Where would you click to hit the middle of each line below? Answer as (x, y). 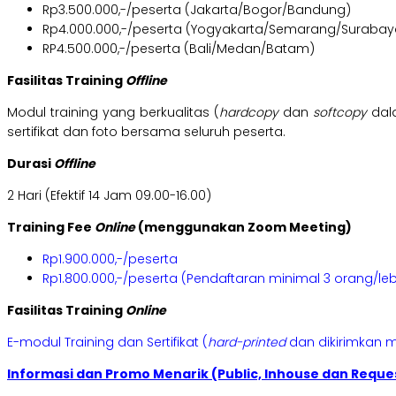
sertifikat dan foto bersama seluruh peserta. (146, 132)
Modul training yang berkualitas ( (113, 113)
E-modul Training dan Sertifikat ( (107, 343)
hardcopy (249, 113)
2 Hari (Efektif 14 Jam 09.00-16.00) (109, 196)
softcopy (342, 113)
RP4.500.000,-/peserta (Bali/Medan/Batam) (179, 49)
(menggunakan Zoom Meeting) (244, 228)
